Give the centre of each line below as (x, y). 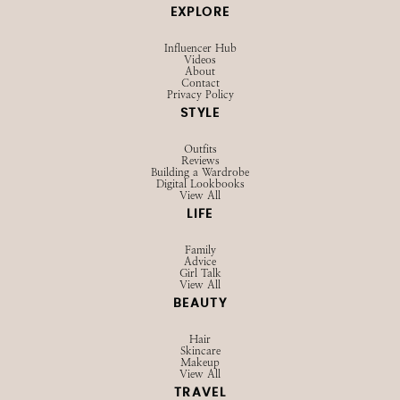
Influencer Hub (200, 49)
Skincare (200, 351)
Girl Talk (200, 274)
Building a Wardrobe (200, 173)
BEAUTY (200, 304)
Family (200, 250)
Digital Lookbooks (200, 184)
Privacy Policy (200, 95)
